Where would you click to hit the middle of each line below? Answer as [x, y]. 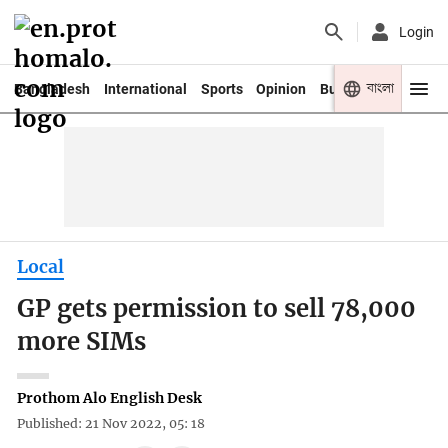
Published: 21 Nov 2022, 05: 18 [111, 424]
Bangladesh [51, 88]
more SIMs [82, 342]
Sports [221, 88]
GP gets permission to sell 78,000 [217, 309]
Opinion [281, 88]
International [145, 88]
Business [349, 88]
